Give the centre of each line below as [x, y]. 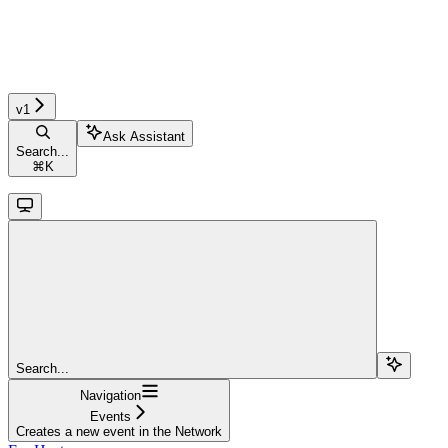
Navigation [110, 395]
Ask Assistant [144, 136]
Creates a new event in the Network [119, 431]
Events [110, 416]
